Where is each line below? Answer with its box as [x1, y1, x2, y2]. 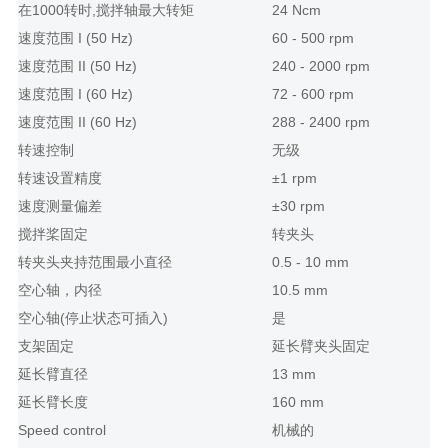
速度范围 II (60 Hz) [17, 114, 137, 131]
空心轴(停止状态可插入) [17, 310, 168, 327]
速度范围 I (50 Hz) [17, 30, 133, 47]
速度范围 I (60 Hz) [17, 86, 133, 103]
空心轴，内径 [17, 282, 102, 299]
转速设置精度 [17, 170, 102, 187]
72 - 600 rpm [271, 86, 354, 103]
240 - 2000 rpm [271, 58, 370, 75]
